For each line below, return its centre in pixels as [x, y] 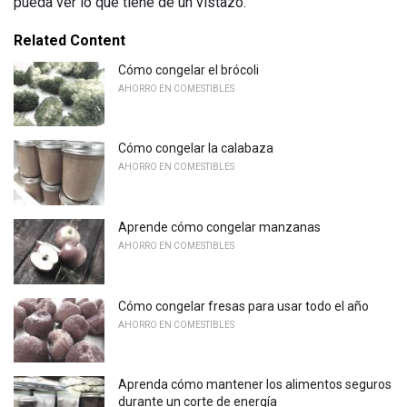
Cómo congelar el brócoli [189, 69]
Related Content [69, 40]
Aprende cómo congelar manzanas [219, 228]
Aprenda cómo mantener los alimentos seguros [255, 385]
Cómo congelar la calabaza [196, 149]
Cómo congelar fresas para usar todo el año [243, 306]
